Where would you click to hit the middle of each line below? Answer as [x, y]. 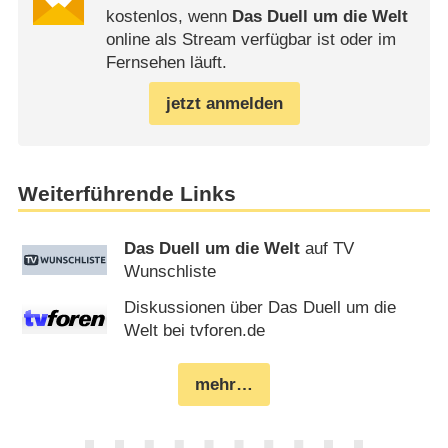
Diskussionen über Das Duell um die [260, 308]
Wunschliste [170, 272]
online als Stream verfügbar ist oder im [250, 39]
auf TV [327, 249]
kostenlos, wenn [168, 16]
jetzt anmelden [224, 103]
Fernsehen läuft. [166, 62]
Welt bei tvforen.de [195, 331]
